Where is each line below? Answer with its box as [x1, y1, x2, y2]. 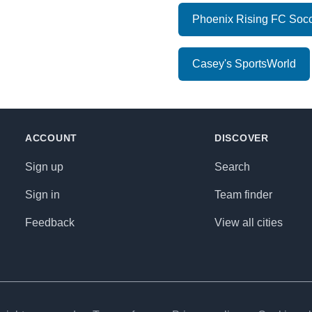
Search [214, 161, 250, 173]
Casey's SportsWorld [192, 58, 296, 70]
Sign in [25, 189, 60, 201]
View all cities [214, 217, 283, 228]
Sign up [25, 161, 63, 173]
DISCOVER [214, 132, 269, 143]
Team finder [214, 189, 272, 201]
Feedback [25, 217, 75, 228]
